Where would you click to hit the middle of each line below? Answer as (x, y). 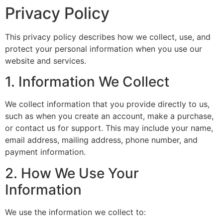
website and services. (46, 61)
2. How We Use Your (72, 173)
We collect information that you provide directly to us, (107, 104)
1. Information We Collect (87, 82)
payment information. (45, 152)
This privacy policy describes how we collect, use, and (108, 37)
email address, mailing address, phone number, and (101, 140)
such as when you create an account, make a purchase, (109, 116)
